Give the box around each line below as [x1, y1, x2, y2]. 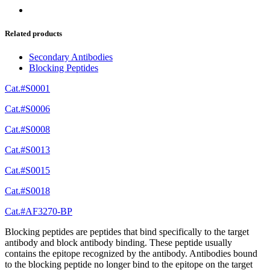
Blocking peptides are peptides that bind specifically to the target [5, 227, 249, 237]
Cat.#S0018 [5, 186, 50, 196]
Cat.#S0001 [5, 83, 50, 94]
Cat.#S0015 [5, 165, 50, 176]
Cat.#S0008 [5, 124, 50, 135]
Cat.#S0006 [5, 104, 50, 115]
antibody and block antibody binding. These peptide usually [5, 237, 232, 248]
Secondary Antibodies [29, 52, 113, 63]
